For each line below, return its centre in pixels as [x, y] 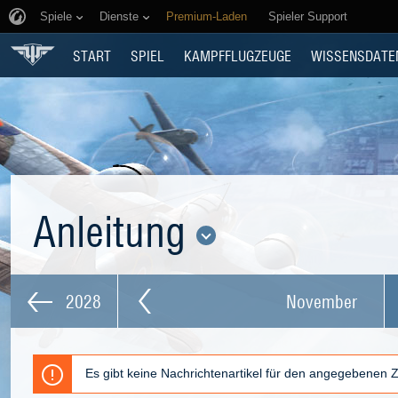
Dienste [119, 16]
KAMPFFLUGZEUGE [238, 55]
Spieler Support [308, 16]
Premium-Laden [207, 16]
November [322, 301]
